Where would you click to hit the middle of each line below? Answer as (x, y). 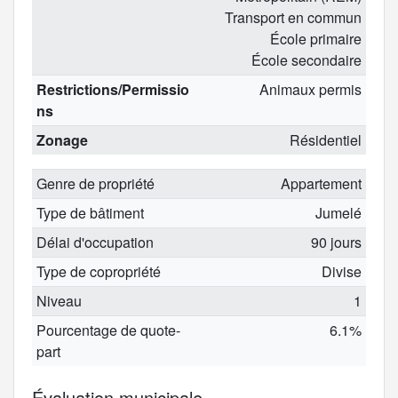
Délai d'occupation (95, 242)
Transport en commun (294, 17)
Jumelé (339, 212)
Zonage (62, 139)
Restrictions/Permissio (112, 89)
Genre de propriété (95, 183)
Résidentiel (326, 139)
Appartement (322, 183)
